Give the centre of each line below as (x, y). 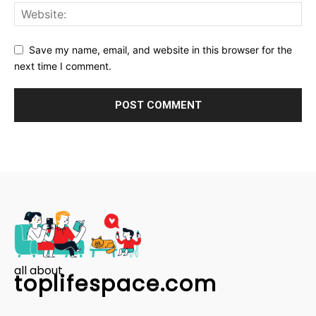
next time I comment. (63, 66)
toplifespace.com (116, 284)
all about (38, 270)
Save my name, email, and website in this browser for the (160, 49)
